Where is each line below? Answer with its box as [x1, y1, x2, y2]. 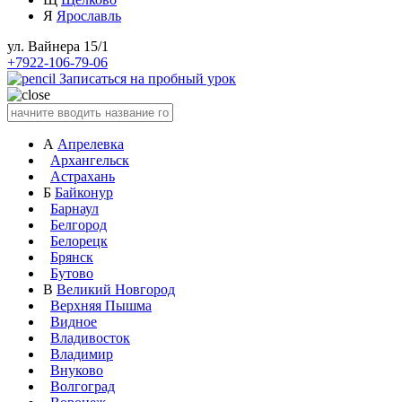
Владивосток [50, 330, 130, 345]
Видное [50, 314, 97, 329]
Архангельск [50, 153, 129, 168]
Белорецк [50, 233, 108, 249]
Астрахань [50, 169, 115, 184]
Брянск [50, 249, 93, 265]
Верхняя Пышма [50, 298, 152, 313]
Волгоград [50, 379, 115, 394]
